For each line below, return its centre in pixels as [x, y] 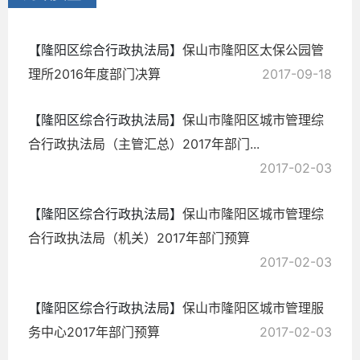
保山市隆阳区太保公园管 [253, 49]
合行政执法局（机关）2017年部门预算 [139, 237]
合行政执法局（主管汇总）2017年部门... [144, 143]
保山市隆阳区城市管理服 [253, 307]
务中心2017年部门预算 [94, 331]
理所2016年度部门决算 [94, 74]
